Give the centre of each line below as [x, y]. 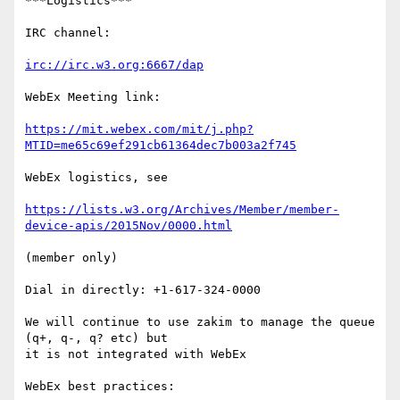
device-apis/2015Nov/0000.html [129, 226]
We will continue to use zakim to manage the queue [200, 322]
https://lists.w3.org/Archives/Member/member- [182, 210]
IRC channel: [68, 33]
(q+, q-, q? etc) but [96, 338]
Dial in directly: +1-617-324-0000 [143, 290]
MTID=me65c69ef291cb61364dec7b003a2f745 [161, 146]
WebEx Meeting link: [93, 97]
